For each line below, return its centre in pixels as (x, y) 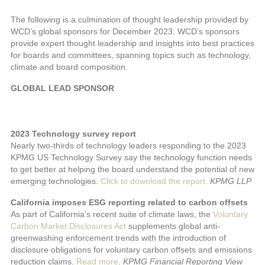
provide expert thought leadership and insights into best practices (132, 43)
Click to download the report (153, 181)
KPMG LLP (231, 181)
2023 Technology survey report (73, 134)
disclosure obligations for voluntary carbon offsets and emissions (131, 250)
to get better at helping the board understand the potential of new (132, 169)
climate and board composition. (69, 67)
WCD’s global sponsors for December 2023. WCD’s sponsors (125, 32)
